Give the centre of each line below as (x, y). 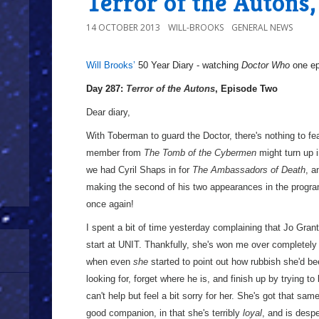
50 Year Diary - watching (188, 65)
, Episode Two (246, 89)
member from (115, 153)
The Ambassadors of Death (249, 170)
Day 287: (106, 89)
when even (110, 262)
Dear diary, (108, 112)
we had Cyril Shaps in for (139, 170)
